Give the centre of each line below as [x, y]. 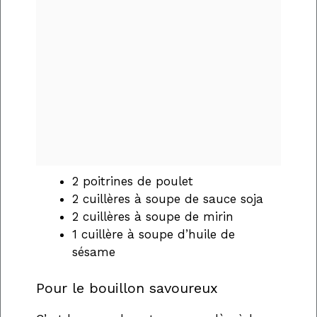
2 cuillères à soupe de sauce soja [168, 199]
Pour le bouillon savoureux [127, 288]
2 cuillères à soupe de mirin [153, 217]
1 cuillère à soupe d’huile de [154, 235]
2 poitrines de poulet [133, 181]
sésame [94, 252]
